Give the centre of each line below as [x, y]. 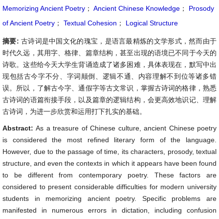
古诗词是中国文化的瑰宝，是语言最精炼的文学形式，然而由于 [119, 41]
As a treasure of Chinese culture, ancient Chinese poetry [126, 128]
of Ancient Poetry [29, 23]
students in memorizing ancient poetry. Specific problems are [109, 198]
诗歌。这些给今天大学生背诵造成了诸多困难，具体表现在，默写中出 [109, 65]
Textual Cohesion [89, 23]
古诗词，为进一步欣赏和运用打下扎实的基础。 [74, 111]
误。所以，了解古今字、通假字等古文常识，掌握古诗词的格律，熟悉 [109, 88]
